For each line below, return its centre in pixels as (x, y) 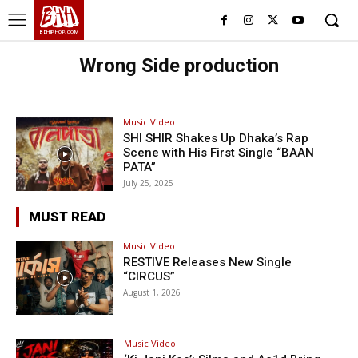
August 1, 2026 (152, 292)
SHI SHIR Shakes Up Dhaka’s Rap (216, 138)
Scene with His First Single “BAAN (219, 153)
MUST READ (67, 216)
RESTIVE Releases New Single (208, 262)
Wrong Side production (179, 66)
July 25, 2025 (149, 183)
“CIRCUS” (149, 276)
